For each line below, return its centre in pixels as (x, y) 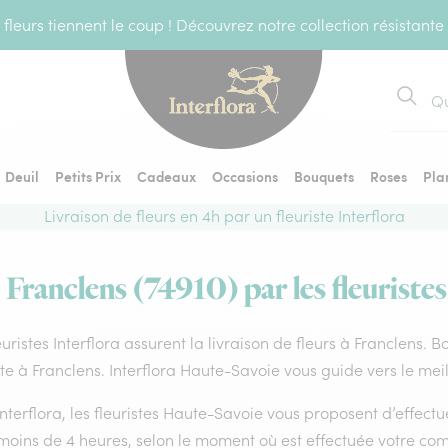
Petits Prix (88, 176)
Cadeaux (166, 176)
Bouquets (324, 176)
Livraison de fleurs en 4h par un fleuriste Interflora (224, 216)
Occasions (245, 176)
